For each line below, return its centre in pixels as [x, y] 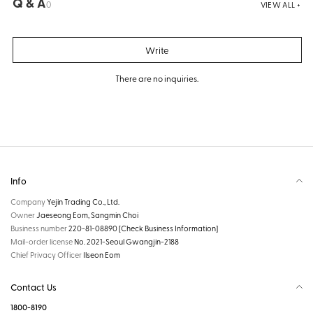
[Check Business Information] [168, 228]
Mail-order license [42, 241]
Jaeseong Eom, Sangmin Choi [87, 215]
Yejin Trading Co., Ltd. [83, 202]
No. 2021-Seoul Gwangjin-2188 [126, 241]
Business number [39, 228]
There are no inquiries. [156, 78]
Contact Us [34, 287]
